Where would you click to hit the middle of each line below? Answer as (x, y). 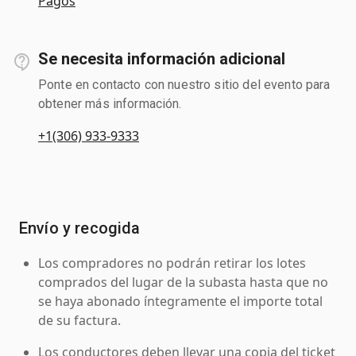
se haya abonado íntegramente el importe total (180, 301)
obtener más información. (110, 103)
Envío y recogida (80, 228)
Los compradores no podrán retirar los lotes (172, 263)
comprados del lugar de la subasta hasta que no (183, 282)
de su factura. (79, 320)
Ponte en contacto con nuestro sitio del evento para (184, 84)
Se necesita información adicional (162, 58)
